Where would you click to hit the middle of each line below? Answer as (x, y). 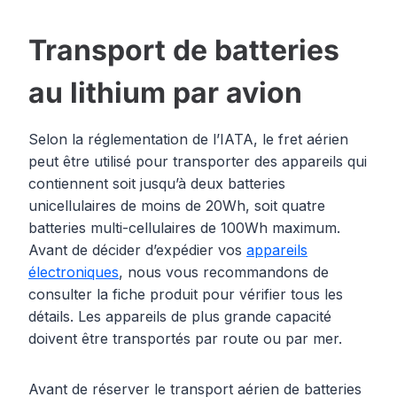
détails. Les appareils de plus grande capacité (180, 317)
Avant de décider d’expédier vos (137, 250)
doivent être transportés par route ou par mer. (185, 339)
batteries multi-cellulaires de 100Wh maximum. (184, 228)
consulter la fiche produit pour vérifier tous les (186, 295)
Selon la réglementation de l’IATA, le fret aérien (188, 140)
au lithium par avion (165, 93)
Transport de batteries (184, 51)
